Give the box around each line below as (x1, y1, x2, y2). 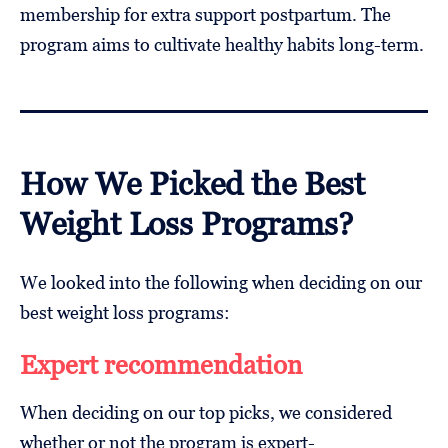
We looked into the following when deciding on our (20, 271, 422, 293)
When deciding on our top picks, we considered (20, 401, 392, 423)
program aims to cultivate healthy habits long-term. (20, 33, 424, 55)
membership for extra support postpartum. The (20, 3, 391, 25)
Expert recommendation (20, 349, 302, 380)
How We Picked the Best (20, 163, 365, 202)
